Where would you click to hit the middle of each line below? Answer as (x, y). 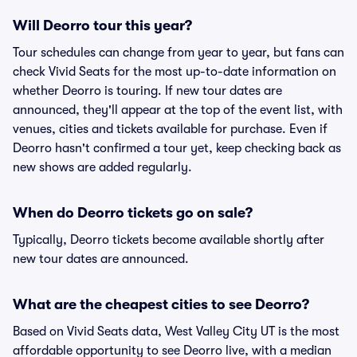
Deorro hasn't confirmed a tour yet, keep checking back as (177, 148)
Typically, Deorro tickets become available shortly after (169, 240)
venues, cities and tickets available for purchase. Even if (170, 129)
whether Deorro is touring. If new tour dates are (147, 91)
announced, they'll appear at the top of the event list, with (178, 110)
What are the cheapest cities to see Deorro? (161, 304)
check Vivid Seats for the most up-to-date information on (175, 72)
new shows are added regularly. (102, 167)
